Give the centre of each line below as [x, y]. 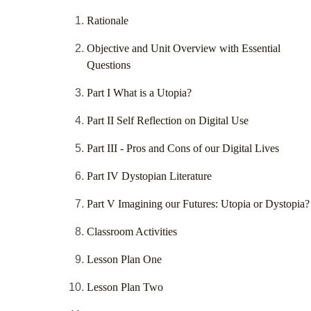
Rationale [108, 21]
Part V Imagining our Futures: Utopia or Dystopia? [198, 204]
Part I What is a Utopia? [139, 93]
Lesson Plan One [124, 260]
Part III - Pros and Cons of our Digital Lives [183, 149]
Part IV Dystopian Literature [149, 176]
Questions [109, 65]
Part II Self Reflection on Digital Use [168, 121]
